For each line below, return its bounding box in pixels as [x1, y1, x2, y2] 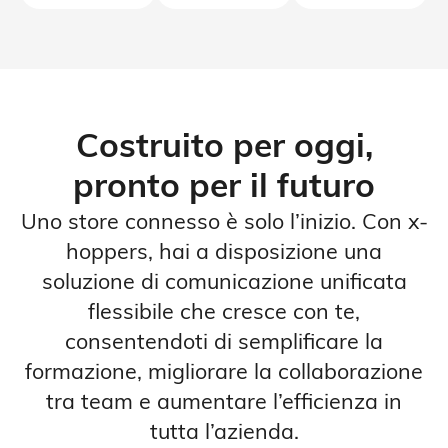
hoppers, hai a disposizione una [66, 243, 382, 265]
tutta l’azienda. [149, 423, 299, 445]
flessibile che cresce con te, [88, 303, 360, 325]
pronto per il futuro [73, 172, 375, 206]
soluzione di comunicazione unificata [41, 273, 407, 295]
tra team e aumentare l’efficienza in [46, 393, 402, 415]
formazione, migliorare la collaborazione [25, 363, 423, 385]
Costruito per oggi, [75, 132, 373, 166]
